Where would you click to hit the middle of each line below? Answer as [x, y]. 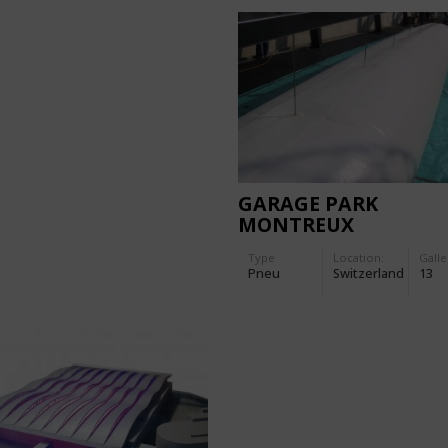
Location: [359, 257]
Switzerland [369, 273]
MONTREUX [295, 224]
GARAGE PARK [307, 203]
